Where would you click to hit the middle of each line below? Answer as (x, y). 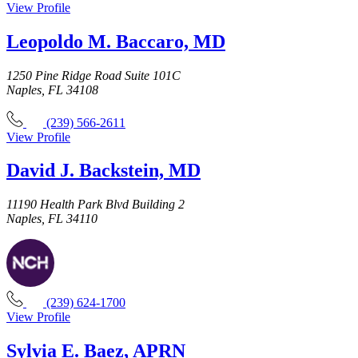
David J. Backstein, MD (103, 171)
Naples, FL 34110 (52, 219)
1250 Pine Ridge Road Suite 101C (93, 75)
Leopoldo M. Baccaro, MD (116, 41)
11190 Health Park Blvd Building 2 (95, 205)
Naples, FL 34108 (52, 89)
